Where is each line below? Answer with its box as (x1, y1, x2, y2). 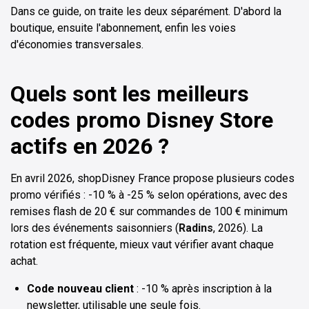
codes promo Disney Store (10, 106, 273, 133)
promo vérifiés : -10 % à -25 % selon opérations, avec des (10, 188, 288, 201)
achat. (10, 254, 38, 268)
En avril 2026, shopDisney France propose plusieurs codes (10, 171, 295, 185)
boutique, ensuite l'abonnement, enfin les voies (10, 21, 236, 34)
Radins (179, 221, 213, 235)
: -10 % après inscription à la (134, 281, 272, 295)
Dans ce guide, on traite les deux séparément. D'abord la (10, 4, 281, 18)
